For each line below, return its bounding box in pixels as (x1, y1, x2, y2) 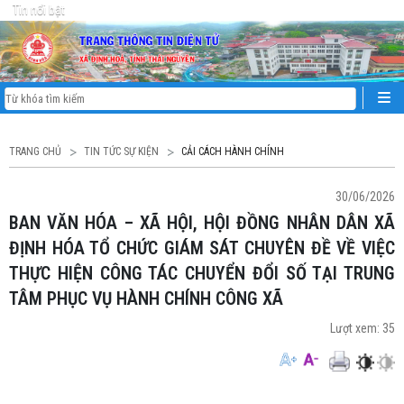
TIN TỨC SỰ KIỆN (84, 145, 159, 158)
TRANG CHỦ (9, 145, 61, 158)
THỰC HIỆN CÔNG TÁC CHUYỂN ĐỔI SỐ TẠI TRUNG (9, 262, 395, 284)
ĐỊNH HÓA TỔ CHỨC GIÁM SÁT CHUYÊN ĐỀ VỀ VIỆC (9, 237, 395, 259)
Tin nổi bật (13, 3, 65, 17)
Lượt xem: (330, 321, 382, 335)
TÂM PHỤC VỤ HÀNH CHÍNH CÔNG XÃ (9, 288, 283, 309)
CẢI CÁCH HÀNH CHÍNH (181, 145, 284, 158)
